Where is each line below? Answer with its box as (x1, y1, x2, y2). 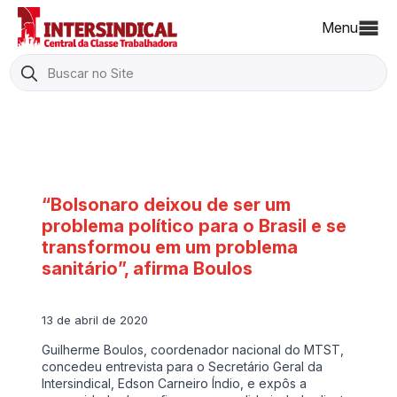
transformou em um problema (42, 236, 299, 258)
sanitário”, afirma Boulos (42, 257, 253, 279)
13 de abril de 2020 (42, 313, 149, 327)
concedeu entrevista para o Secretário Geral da (42, 358, 323, 374)
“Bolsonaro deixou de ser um (42, 193, 292, 215)
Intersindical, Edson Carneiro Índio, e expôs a (42, 375, 307, 391)
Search (10, 55, 57, 73)
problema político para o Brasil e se (42, 214, 347, 237)
